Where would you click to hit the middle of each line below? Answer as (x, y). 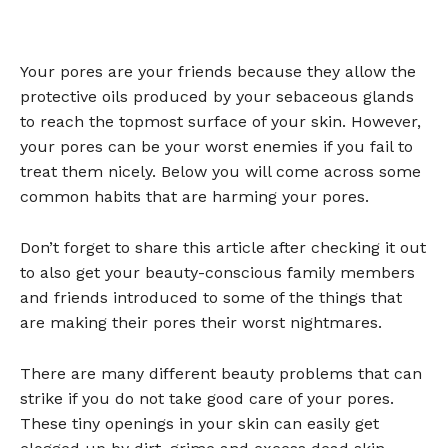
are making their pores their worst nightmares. (201, 322)
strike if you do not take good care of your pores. (207, 398)
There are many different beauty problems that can (221, 373)
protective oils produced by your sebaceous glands (217, 96)
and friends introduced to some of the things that (211, 297)
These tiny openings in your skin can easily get (199, 423)
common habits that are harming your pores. (194, 196)
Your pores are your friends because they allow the (218, 71)
